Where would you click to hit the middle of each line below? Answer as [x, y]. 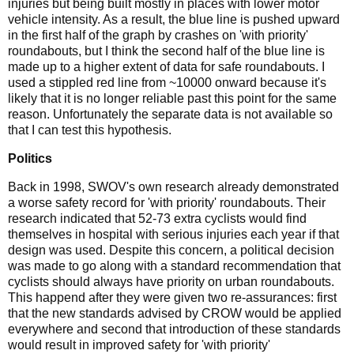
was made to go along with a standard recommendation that [174, 265]
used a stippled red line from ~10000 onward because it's [167, 83]
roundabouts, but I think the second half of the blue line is [166, 51]
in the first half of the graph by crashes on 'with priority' [158, 36]
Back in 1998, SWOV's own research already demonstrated [173, 186]
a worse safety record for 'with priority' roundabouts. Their [167, 202]
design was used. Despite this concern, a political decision [171, 250]
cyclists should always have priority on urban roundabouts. [171, 281]
